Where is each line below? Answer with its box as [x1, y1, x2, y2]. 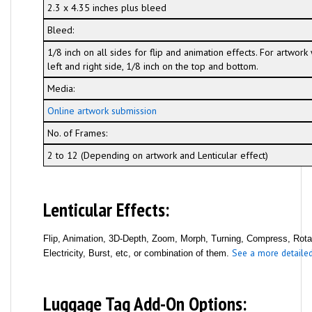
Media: [47, 82, 75, 95]
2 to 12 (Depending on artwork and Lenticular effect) [47, 149, 268, 162]
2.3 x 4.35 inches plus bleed [47, 1, 166, 14]
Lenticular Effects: [42, 197, 169, 222]
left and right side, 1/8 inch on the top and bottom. [47, 60, 258, 72]
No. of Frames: [47, 127, 107, 139]
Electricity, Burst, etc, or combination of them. [42, 248, 232, 258]
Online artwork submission [47, 104, 157, 117]
